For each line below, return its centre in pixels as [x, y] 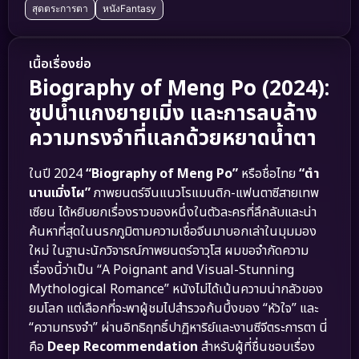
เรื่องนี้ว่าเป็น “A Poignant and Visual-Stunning [161, 270]
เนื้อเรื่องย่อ [60, 65]
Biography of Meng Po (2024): [179, 89]
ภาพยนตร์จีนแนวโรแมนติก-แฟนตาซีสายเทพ [205, 194]
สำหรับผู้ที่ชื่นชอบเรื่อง [256, 347]
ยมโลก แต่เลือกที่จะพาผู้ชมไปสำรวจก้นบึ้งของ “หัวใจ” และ [173, 309]
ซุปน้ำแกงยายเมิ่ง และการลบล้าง [173, 114]
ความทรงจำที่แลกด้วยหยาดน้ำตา [173, 139]
